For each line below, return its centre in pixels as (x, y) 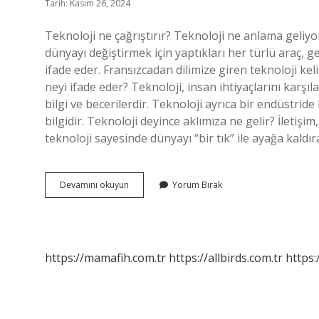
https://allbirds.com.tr (226, 258)
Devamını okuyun (94, 185)
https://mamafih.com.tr (105, 258)
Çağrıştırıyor (153, 210)
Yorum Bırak (197, 185)
